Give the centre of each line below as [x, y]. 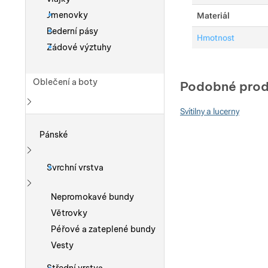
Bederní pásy [72, 31]
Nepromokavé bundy [92, 197]
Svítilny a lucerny [209, 112]
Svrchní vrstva [75, 167]
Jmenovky [67, 15]
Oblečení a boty [65, 82]
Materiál [213, 16]
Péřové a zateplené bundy [103, 229]
